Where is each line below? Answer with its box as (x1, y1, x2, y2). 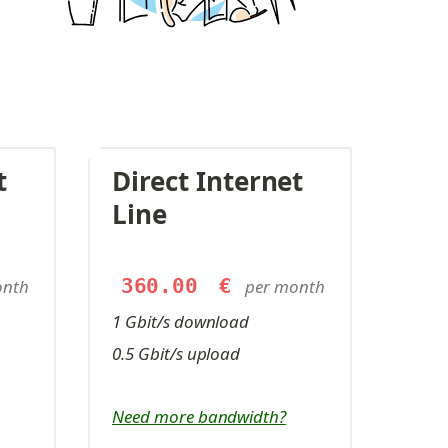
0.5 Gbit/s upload (112, 342, 241, 365)
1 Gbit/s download (112, 310, 250, 333)
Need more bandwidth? (112, 405, 287, 428)
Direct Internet (112, 163, 304, 199)
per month (244, 275, 325, 298)
